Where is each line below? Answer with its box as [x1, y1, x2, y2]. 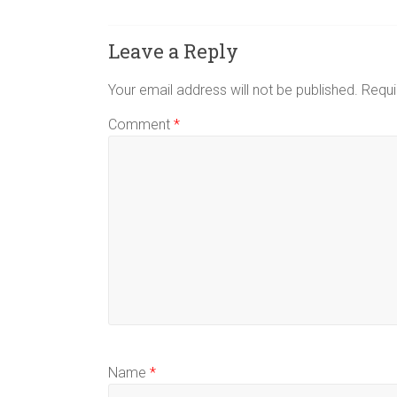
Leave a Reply [108, 38, 238, 65]
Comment [108, 116, 174, 134]
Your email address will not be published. [108, 82, 358, 99]
